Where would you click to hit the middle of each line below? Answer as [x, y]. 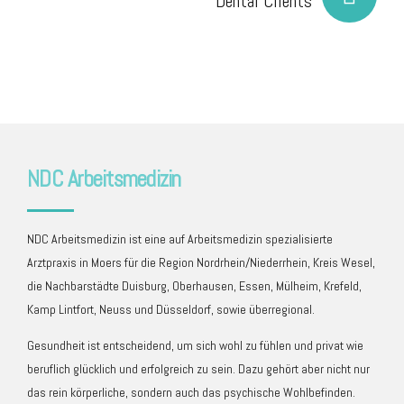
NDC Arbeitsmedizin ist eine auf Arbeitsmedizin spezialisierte [180, 239]
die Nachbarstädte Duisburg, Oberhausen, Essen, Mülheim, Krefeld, [194, 286]
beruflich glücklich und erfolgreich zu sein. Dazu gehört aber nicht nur [198, 369]
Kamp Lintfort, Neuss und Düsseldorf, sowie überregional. [171, 310]
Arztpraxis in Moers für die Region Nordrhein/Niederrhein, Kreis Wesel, [201, 263]
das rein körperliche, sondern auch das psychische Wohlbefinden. [191, 393]
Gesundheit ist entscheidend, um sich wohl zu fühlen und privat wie [195, 346]
